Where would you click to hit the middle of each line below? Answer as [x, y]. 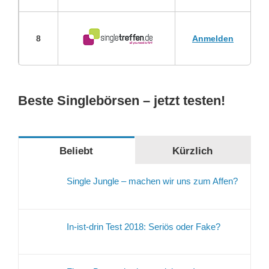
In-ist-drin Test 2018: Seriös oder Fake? [144, 226]
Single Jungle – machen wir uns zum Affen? [152, 181]
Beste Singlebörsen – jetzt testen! [122, 101]
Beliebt [77, 151]
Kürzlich [193, 151]
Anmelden [213, 39]
